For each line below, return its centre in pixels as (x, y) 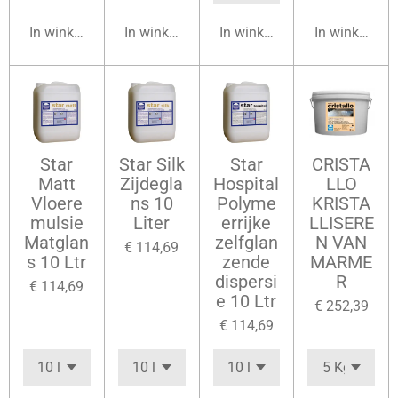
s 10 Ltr (57, 262)
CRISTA (342, 164)
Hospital (247, 184)
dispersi (247, 282)
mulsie (56, 223)
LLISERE (341, 223)
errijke (247, 223)
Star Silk (151, 164)
